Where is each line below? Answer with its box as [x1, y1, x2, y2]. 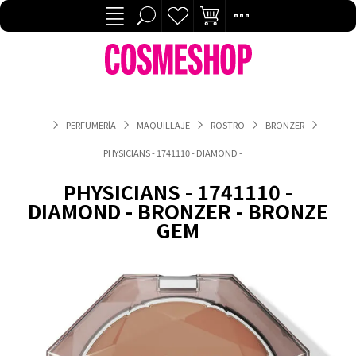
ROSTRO [211, 118, 245, 131]
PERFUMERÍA [66, 118, 116, 131]
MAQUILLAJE [137, 118, 190, 131]
